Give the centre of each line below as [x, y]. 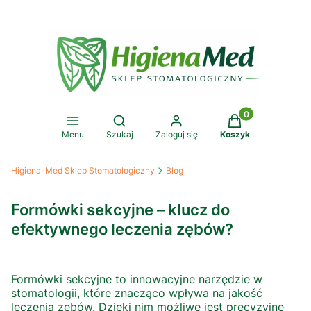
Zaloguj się [176, 134]
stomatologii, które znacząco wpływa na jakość [137, 293]
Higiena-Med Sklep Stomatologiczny [83, 170]
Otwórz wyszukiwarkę [169, 120]
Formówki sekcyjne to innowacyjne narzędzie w [137, 279]
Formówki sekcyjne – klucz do [120, 210]
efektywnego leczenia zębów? [122, 229]
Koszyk [235, 134]
